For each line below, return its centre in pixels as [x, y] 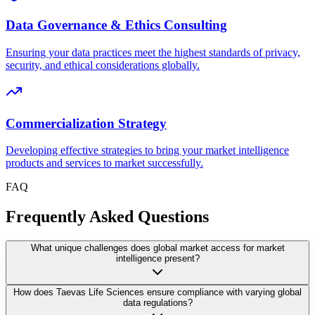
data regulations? [157, 303]
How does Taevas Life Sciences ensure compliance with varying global [157, 292]
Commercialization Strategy [86, 123]
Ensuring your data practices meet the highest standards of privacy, [153, 52]
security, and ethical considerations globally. [103, 65]
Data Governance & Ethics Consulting [116, 25]
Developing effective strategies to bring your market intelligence [147, 150]
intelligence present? [157, 259]
